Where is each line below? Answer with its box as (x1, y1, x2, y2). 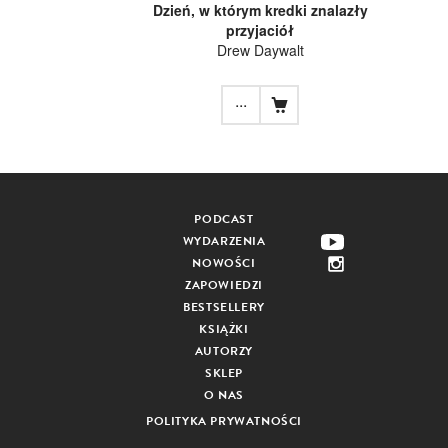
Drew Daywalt (216, 40, 304, 60)
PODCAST (194, 210, 254, 228)
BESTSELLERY (183, 298, 265, 316)
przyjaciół (226, 20, 294, 40)
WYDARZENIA (182, 232, 266, 250)
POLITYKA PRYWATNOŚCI (146, 412, 302, 430)
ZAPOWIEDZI (185, 276, 263, 294)
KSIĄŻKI (199, 320, 249, 338)
